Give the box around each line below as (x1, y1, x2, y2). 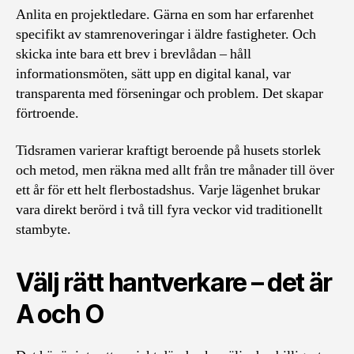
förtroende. (16, 104, 79, 122)
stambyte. (16, 220, 71, 239)
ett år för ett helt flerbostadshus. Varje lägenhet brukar (16, 181, 320, 199)
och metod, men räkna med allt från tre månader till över (16, 161, 334, 179)
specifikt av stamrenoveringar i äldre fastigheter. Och (16, 24, 316, 43)
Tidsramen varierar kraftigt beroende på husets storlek (16, 141, 321, 160)
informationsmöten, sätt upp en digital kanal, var (16, 64, 291, 83)
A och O (16, 299, 104, 330)
